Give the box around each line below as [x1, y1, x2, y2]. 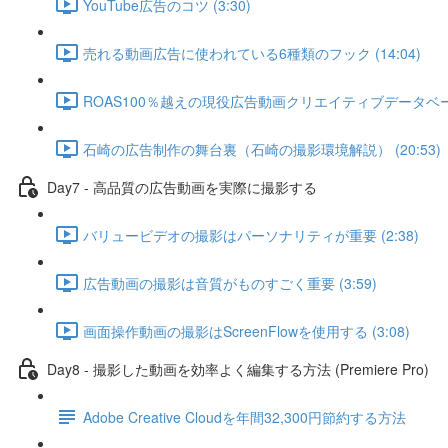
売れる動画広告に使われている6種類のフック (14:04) [83, 42, 421, 63]
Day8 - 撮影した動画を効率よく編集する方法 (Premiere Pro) [47, 358, 429, 379]
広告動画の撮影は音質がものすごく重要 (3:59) [83, 272, 377, 293]
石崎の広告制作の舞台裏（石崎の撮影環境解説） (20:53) [83, 138, 441, 159]
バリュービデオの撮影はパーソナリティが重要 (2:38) [83, 224, 419, 245]
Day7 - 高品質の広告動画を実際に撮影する [47, 176, 317, 197]
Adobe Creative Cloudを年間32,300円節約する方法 [83, 406, 406, 427]
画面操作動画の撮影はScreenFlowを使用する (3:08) [83, 320, 410, 341]
